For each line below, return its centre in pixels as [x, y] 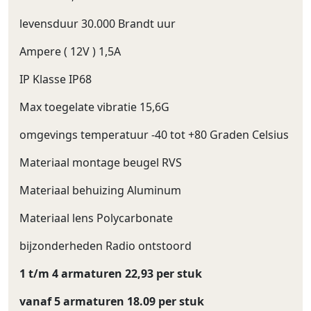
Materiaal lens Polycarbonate [96, 218]
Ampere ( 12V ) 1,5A [70, 51]
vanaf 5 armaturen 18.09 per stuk [112, 301]
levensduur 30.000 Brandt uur [98, 24]
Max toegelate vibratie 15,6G [94, 107]
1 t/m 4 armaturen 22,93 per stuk [111, 274]
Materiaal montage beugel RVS [101, 162]
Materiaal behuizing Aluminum [100, 190]
